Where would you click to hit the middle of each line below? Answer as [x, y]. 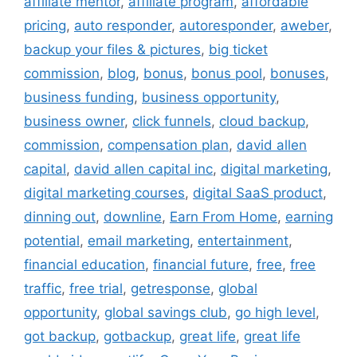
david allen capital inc [143, 169]
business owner [74, 122]
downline [133, 217]
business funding [79, 98]
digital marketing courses [104, 193]
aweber [304, 26]
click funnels [172, 122]
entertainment [243, 241]
